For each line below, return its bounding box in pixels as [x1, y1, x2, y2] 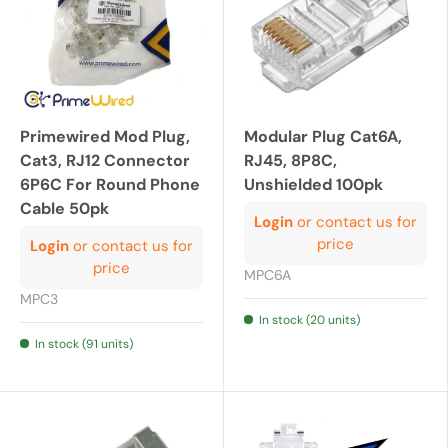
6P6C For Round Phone [20, 174, 200, 196]
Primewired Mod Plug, [20, 126, 190, 148]
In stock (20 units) [259, 312, 360, 329]
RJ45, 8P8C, [244, 150, 337, 172]
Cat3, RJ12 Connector [20, 150, 190, 172]
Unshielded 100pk [244, 174, 383, 196]
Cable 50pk [20, 198, 109, 220]
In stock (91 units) [35, 336, 133, 353]
